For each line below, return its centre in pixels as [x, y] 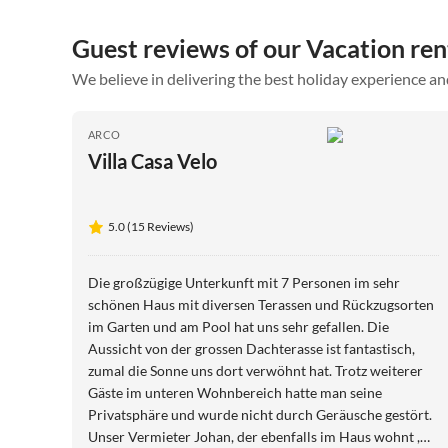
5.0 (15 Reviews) [151, 227]
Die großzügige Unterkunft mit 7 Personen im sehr [244, 283]
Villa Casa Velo [152, 161]
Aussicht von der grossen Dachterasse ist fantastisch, [251, 349]
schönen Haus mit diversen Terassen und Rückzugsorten [261, 305]
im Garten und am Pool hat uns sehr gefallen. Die [238, 327]
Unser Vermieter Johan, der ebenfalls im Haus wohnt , [254, 437]
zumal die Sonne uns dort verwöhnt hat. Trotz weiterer [255, 371]
